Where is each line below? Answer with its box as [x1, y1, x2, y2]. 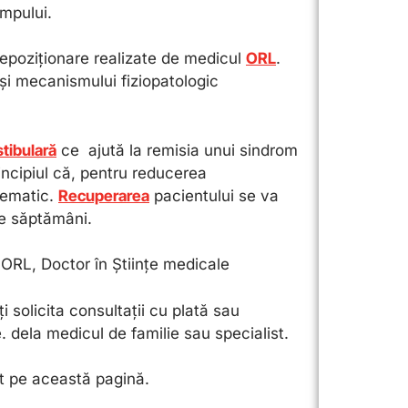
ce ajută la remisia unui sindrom [56, 140, 302, 159]
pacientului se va [149, 186, 279, 205]
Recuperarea [58, 186, 149, 205]
